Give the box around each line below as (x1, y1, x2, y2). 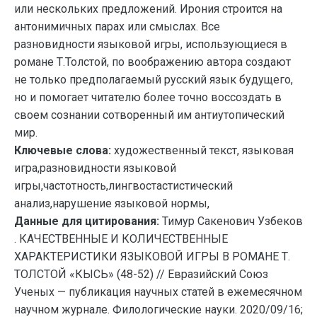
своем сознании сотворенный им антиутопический (14, 108, 284, 122)
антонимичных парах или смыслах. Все (14, 20, 220, 33)
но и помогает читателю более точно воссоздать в (14, 91, 282, 104)
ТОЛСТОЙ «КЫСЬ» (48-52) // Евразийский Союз (14, 267, 268, 281)
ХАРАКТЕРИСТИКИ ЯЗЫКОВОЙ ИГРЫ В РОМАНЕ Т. (14, 250, 290, 263)
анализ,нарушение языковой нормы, (14, 197, 209, 210)
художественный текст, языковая (111, 144, 294, 157)
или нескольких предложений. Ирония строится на (14, 2, 282, 16)
